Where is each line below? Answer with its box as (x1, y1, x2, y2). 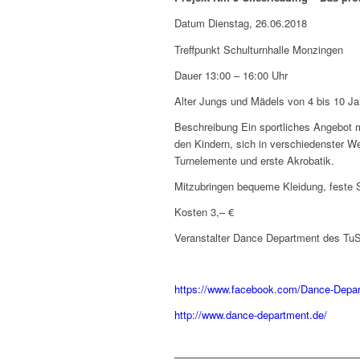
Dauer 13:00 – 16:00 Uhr (174, 67, 288, 83)
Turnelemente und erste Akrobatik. (174, 152, 334, 168)
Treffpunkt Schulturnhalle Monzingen (174, 41, 343, 57)
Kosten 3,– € (174, 203, 234, 219)
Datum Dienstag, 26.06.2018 (174, 15, 307, 31)
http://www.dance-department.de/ (174, 306, 327, 322)
